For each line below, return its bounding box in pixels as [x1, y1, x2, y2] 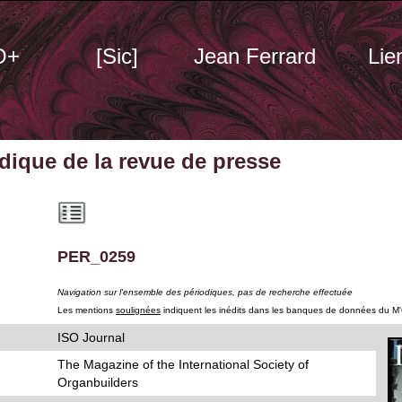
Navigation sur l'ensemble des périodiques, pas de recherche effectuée [57, 287, 353, 297]
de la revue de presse [57, 149, 281, 173]
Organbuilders [57, 375, 138, 389]
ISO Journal [57, 330, 125, 345]
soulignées [116, 305, 161, 315]
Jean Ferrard [194, 44, 316, 68]
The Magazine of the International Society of [57, 357, 309, 371]
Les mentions [57, 305, 116, 315]
